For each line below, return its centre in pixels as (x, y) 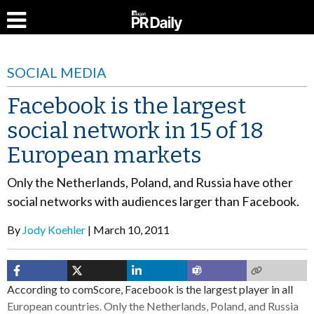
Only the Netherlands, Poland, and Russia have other (150, 182)
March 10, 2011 (131, 230)
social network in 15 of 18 (135, 130)
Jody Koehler (54, 230)
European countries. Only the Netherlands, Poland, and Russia (153, 306)
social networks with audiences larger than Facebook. (153, 201)
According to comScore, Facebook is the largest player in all (150, 289)
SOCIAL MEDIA (57, 72)
